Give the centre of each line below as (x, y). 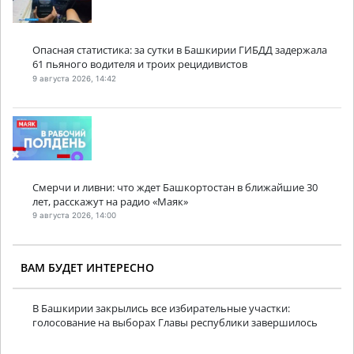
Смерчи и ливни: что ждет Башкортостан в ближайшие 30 (175, 187)
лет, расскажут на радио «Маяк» (110, 201)
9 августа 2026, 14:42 (74, 78)
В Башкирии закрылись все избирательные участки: (161, 309)
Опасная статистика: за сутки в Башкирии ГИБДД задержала (180, 50)
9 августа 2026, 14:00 (74, 216)
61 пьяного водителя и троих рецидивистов (140, 64)
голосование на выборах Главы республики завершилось (175, 323)
